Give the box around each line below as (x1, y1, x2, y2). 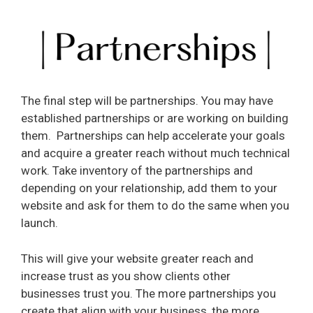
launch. (21, 216, 58, 231)
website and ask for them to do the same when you (21, 198, 289, 213)
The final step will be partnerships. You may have (21, 94, 273, 108)
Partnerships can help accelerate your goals (57, 129, 285, 143)
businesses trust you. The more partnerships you (21, 286, 276, 300)
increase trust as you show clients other (21, 268, 231, 283)
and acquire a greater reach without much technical (21, 146, 290, 161)
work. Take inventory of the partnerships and (21, 163, 253, 178)
